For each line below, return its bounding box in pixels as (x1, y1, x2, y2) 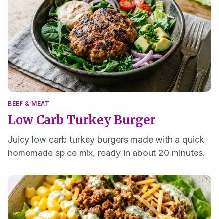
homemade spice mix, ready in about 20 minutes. (8, 148, 205, 158)
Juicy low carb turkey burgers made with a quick (8, 134, 204, 145)
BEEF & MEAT (8, 100, 50, 107)
